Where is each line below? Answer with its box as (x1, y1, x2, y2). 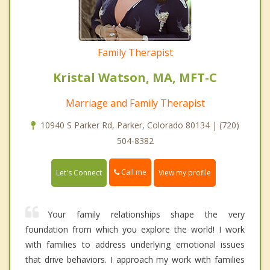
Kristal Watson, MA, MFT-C (53, 69, 217, 86)
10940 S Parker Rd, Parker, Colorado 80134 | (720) (40, 119, 239, 131)
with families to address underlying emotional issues (25, 238, 245, 250)
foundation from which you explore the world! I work (25, 223, 245, 235)
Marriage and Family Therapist (65, 96, 205, 110)
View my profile (159, 167, 211, 178)
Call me (119, 167, 146, 178)
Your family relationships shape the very (48, 208, 245, 220)
